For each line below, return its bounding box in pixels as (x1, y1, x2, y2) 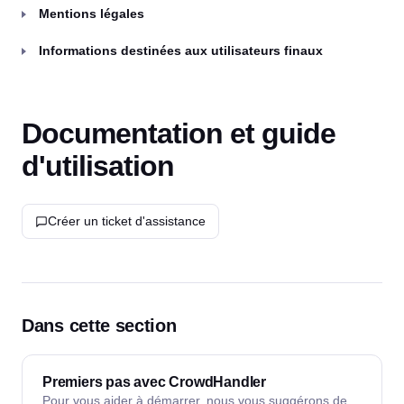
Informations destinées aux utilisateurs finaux (39, 43, 323, 58)
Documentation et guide (22, 117, 335, 150)
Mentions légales (39, 6, 144, 21)
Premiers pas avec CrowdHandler (42, 374, 266, 390)
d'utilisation (22, 150, 174, 182)
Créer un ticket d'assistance (48, 214, 206, 228)
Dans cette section (22, 316, 177, 335)
